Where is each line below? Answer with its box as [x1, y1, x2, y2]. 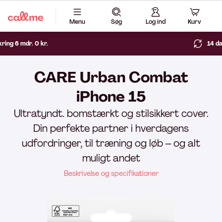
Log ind [145, 17, 166, 26]
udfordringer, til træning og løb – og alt [22, 137, 200, 150]
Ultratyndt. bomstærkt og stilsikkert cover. [13, 107, 209, 120]
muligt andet [82, 152, 140, 165]
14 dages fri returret [119, 40, 181, 48]
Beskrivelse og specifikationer [63, 169, 159, 178]
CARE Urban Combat [34, 67, 188, 87]
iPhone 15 [76, 87, 146, 106]
